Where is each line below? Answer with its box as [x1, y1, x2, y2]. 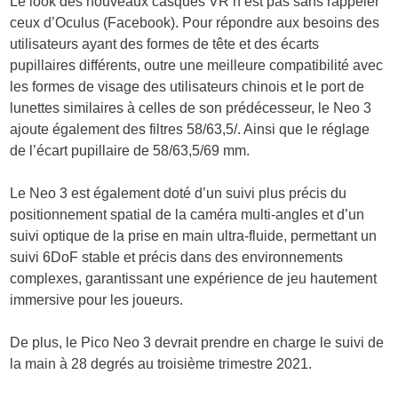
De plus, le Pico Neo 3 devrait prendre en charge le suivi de [10, 335, 385, 351]
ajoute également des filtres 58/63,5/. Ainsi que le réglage [10, 122, 370, 138]
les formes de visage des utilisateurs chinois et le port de [10, 79, 365, 95]
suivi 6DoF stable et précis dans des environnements [10, 250, 344, 266]
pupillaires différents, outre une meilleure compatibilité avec [10, 58, 384, 74]
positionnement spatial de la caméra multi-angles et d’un [10, 207, 365, 223]
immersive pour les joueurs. [10, 292, 184, 308]
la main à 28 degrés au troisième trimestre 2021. [10, 356, 313, 372]
